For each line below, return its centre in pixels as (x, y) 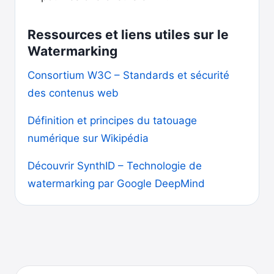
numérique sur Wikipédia (88, 138)
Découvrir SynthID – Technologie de (115, 166)
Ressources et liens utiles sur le (128, 35)
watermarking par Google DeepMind (116, 183)
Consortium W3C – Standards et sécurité (128, 75)
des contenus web (73, 93)
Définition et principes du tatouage (112, 120)
